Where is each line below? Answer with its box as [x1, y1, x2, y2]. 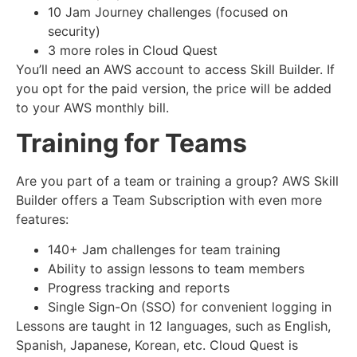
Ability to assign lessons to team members [48, 261, 304, 277]
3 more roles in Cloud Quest [48, 41, 218, 58]
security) [48, 22, 100, 39]
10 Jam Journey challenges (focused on [48, 3, 288, 20]
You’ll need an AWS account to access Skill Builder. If [16, 61, 335, 77]
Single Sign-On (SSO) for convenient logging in [48, 299, 331, 316]
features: [16, 211, 69, 228]
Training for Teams [16, 127, 247, 159]
